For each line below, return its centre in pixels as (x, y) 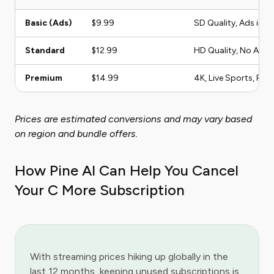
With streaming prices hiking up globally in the (129, 257)
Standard (45, 50)
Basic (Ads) (49, 23)
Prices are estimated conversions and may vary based (133, 119)
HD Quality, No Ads (231, 50)
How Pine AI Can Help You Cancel (127, 170)
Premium (44, 78)
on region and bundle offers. (76, 134)
